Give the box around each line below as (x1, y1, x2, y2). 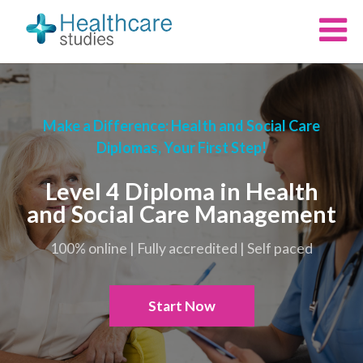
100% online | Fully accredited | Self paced (50, 239, 313, 257)
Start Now (147, 297, 216, 314)
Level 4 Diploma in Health (45, 177, 318, 205)
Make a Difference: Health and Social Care (43, 116, 320, 135)
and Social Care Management (27, 199, 336, 228)
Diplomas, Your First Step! (96, 138, 267, 156)
